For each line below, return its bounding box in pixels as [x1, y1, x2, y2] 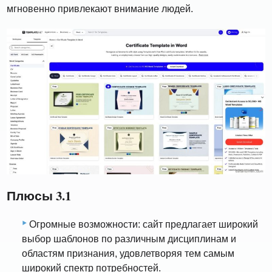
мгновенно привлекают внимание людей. [7, 4, 194, 15]
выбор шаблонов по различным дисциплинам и [22, 234, 236, 245]
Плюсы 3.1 [7, 186, 72, 205]
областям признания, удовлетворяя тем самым [22, 248, 234, 259]
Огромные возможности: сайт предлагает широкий [29, 219, 258, 230]
